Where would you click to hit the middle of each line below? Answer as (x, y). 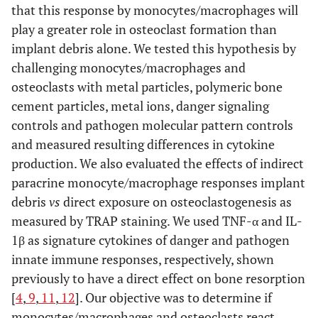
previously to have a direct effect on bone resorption (158, 278)
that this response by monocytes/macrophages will (155, 10)
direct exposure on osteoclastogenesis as (176, 202)
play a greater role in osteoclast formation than (144, 29)
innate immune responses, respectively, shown (143, 259)
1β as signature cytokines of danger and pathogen (150, 240)
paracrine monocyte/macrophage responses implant (158, 182)
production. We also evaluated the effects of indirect (158, 163)
